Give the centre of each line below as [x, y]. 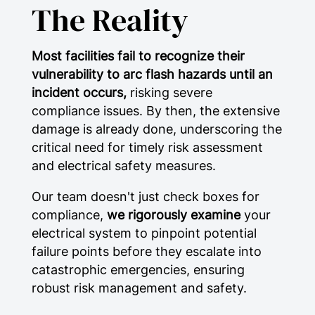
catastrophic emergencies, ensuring [138, 269]
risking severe [169, 93]
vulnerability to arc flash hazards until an [152, 75]
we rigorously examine [173, 214]
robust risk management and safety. [139, 288]
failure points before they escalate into [146, 251]
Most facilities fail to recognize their [138, 56]
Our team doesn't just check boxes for [145, 196]
